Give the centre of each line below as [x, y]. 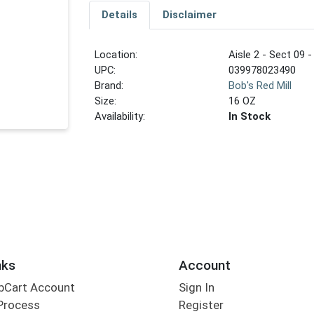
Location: [116, 55]
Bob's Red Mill [260, 86]
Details [119, 15]
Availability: [120, 117]
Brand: [109, 86]
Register [201, 305]
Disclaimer [189, 15]
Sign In [196, 288]
